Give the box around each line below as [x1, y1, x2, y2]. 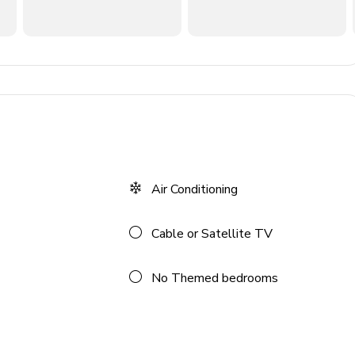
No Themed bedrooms [151, 269, 279, 287]
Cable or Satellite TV [151, 225, 273, 242]
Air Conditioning [151, 181, 239, 198]
